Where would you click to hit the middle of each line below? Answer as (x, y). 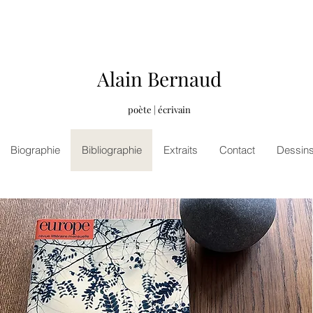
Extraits (180, 150)
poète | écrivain (160, 109)
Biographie (35, 150)
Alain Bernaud (160, 79)
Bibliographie (111, 150)
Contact (237, 150)
